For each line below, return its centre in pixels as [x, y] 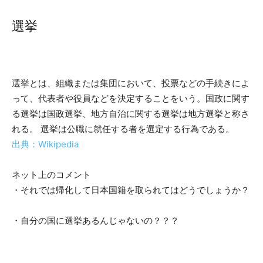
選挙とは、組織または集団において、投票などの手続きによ [131, 83]
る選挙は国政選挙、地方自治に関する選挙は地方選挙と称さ [131, 114]
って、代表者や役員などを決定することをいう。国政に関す [131, 98]
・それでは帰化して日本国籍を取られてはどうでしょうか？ [131, 190]
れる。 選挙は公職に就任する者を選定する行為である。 [123, 129]
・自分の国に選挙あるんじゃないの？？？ [95, 220]
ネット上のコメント [51, 175]
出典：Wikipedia [45, 144]
